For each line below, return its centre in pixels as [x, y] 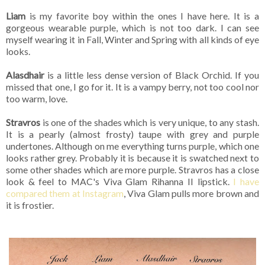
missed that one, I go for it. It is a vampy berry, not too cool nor [132, 86]
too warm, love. [37, 98]
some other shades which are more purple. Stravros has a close [132, 169]
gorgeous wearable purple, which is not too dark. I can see [132, 27]
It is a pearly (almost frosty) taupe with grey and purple [132, 134]
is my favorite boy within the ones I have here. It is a [142, 15]
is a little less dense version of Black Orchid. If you [152, 75]
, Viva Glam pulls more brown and [191, 193]
